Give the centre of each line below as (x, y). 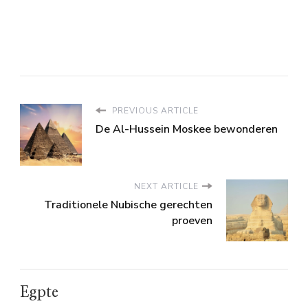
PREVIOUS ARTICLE (154, 110)
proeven (192, 220)
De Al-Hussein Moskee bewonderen (187, 129)
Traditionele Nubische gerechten (128, 205)
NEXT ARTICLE (166, 186)
